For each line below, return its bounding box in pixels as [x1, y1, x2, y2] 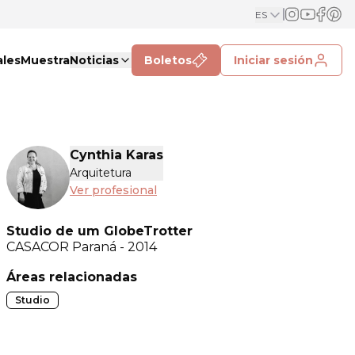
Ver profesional [70, 183, 157, 197]
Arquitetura [70, 166, 132, 180]
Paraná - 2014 [72, 239, 157, 254]
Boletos [144, 53, 192, 67]
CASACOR [6, 239, 72, 254]
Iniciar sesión [234, 53, 313, 67]
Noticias [70, 53, 119, 67]
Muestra [21, 53, 70, 67]
